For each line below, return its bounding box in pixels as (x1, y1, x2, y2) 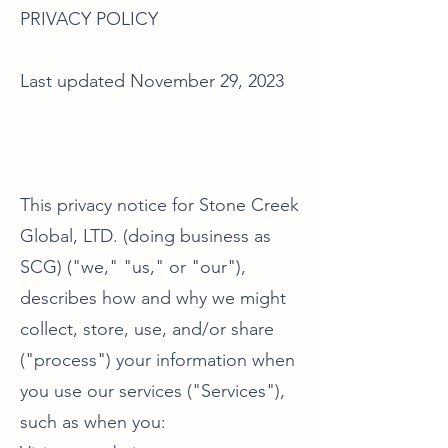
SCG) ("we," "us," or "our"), (20, 256, 246, 278)
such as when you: (20, 411, 166, 433)
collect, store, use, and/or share (20, 318, 274, 340)
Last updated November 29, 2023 (20, 70, 284, 92)
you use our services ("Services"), (20, 380, 285, 402)
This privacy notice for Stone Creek (20, 194, 299, 216)
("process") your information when (20, 349, 295, 371)
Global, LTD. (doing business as (20, 225, 271, 247)
